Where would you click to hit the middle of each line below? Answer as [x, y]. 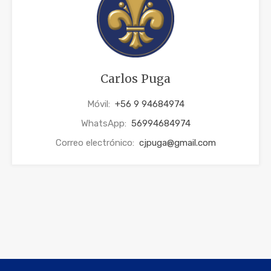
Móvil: [100, 104]
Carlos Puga [135, 79]
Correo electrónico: [96, 143]
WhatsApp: [105, 124]
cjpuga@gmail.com [177, 143]
